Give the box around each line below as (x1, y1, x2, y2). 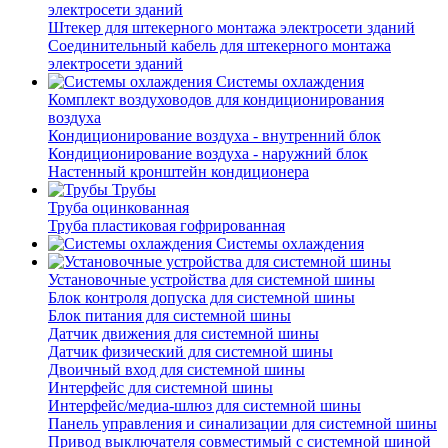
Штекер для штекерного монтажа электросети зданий (48, 19, 415, 37)
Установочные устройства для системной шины (48, 271, 375, 289)
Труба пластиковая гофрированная (48, 217, 285, 235)
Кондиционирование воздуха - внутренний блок (48, 127, 381, 145)
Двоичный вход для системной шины (48, 361, 305, 379)
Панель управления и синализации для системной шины (48, 415, 437, 433)
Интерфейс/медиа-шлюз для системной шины (48, 397, 361, 415)
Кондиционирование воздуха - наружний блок (48, 145, 368, 163)
